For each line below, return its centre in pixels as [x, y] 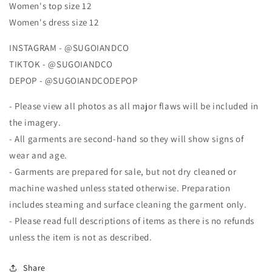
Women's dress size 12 [54, 22]
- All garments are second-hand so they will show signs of [127, 138]
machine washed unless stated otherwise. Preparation [120, 188]
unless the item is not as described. [81, 237]
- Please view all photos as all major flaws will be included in [134, 106]
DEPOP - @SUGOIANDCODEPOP [73, 80]
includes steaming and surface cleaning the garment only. [128, 204]
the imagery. [35, 122]
